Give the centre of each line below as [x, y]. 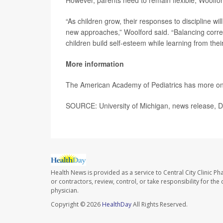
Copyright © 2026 [76, 205]
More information [95, 64]
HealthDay [117, 205]
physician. [65, 191]
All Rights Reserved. [160, 205]
